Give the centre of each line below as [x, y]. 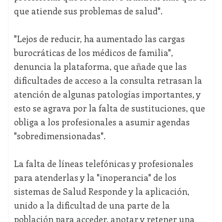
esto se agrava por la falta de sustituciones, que [109, 108]
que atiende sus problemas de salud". [88, 11]
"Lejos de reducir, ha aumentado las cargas [99, 39]
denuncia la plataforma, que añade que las [100, 67]
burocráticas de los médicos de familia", [93, 53]
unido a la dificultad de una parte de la [92, 205]
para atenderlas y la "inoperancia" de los [95, 178]
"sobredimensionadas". [59, 136]
